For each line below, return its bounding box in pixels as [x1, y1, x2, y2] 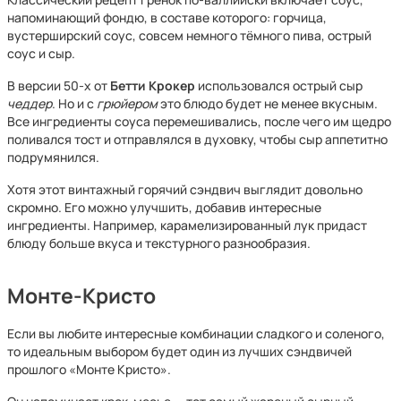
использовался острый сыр [195, 77, 363, 94]
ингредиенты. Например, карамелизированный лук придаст [7, 217, 367, 234]
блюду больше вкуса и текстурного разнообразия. [7, 235, 311, 252]
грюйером [97, 95, 158, 112]
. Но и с [52, 95, 97, 112]
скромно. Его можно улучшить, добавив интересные [7, 199, 321, 216]
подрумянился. [7, 149, 99, 166]
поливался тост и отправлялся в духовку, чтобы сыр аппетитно [7, 131, 388, 148]
